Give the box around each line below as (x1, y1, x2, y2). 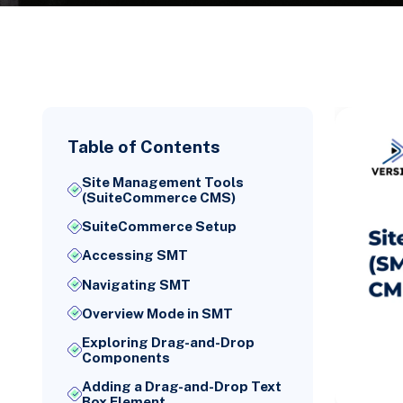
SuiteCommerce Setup (82, 219, 237, 235)
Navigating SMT (82, 276, 192, 292)
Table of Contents (67, 136, 221, 157)
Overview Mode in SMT (82, 305, 234, 321)
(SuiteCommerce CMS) (82, 190, 237, 205)
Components (82, 350, 171, 366)
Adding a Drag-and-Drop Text (82, 379, 282, 395)
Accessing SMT (82, 247, 189, 264)
